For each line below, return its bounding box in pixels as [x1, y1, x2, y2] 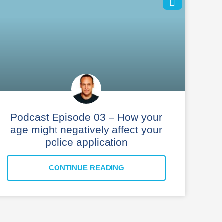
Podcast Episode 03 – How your [10, 111, 162, 123]
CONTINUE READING [48, 163, 124, 172]
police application [45, 136, 128, 148]
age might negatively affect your [10, 123, 162, 135]
